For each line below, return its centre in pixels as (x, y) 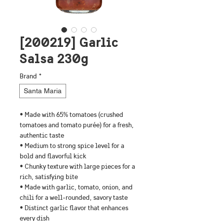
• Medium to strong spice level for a (73, 146)
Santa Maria (43, 91)
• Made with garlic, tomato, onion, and (77, 187)
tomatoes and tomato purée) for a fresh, (77, 125)
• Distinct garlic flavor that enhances (75, 208)
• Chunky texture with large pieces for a (78, 166)
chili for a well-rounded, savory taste (74, 198)
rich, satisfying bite (49, 177)
